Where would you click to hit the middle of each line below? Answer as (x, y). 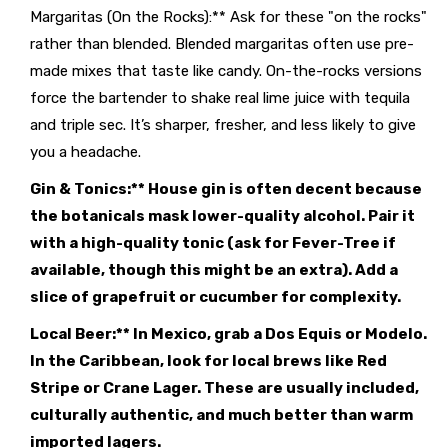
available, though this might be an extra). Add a (214, 270)
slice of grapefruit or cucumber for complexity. (215, 297)
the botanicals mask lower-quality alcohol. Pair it (222, 216)
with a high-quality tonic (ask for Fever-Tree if (213, 243)
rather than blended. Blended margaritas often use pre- (222, 44)
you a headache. (85, 152)
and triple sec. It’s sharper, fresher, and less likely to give (223, 125)
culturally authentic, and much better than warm (221, 415)
